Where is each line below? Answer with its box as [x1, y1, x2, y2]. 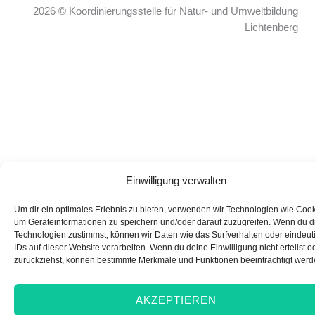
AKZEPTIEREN [135, 293, 217, 306]
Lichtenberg [245, 21, 298, 33]
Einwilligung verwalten [125, 174, 226, 186]
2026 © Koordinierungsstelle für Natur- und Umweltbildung [33, 5, 298, 17]
